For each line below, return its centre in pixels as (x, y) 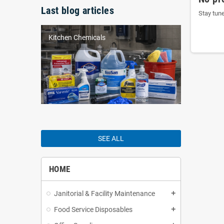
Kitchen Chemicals (77, 38)
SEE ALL (111, 139)
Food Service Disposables (93, 210)
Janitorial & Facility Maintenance (104, 194)
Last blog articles (78, 11)
